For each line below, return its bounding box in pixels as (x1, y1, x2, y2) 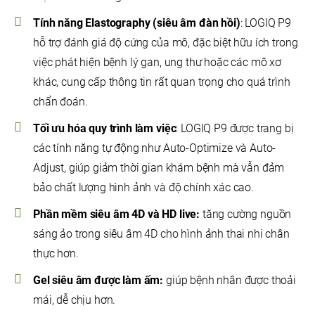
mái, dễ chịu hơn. (33, 293, 116, 307)
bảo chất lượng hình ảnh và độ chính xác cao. (33, 181, 254, 195)
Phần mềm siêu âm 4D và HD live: (33, 207, 200, 221)
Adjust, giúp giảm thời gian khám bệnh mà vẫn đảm (33, 161, 285, 175)
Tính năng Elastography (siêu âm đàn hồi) (33, 16, 240, 30)
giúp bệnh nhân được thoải (163, 274, 297, 288)
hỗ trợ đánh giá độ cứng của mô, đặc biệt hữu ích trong (33, 36, 298, 50)
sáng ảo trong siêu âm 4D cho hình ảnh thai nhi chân (33, 227, 290, 241)
